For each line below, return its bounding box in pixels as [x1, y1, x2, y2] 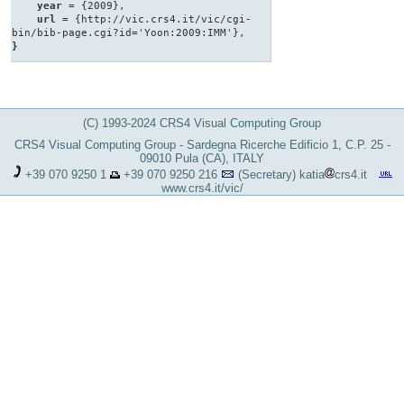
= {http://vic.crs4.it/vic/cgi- [56, 14, 252, 25]
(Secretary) [237, 167, 299, 181]
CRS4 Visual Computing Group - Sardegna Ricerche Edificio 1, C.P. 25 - [14, 137, 390, 151]
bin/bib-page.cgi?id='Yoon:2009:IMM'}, [12, 27, 245, 39]
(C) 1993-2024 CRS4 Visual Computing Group [83, 116, 321, 131]
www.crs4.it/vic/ [161, 180, 243, 195]
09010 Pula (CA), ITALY [140, 151, 264, 165]
